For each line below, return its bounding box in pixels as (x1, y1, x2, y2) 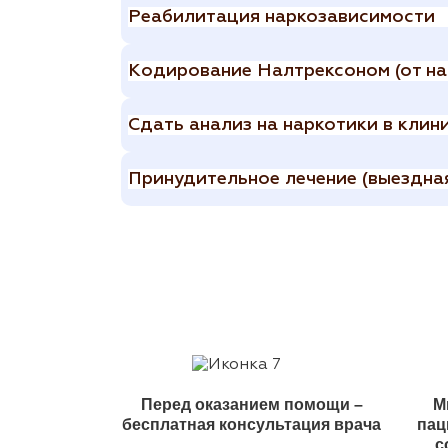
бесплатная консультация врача (122, 416, 382, 434)
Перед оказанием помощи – (140, 396, 363, 414)
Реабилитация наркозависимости (128, 8, 435, 27)
